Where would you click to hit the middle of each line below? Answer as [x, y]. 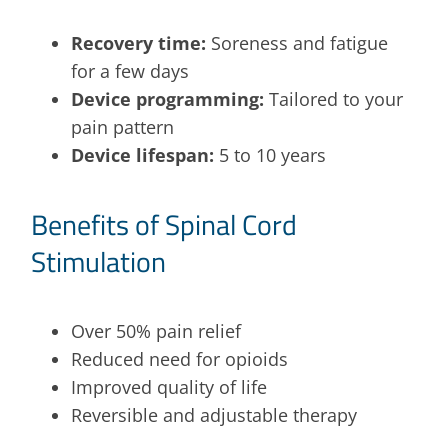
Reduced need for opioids [180, 358]
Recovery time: [139, 42]
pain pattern [123, 126]
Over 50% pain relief [156, 330]
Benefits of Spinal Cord [164, 224]
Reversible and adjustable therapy [214, 414]
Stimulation [99, 261]
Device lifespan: [143, 154]
